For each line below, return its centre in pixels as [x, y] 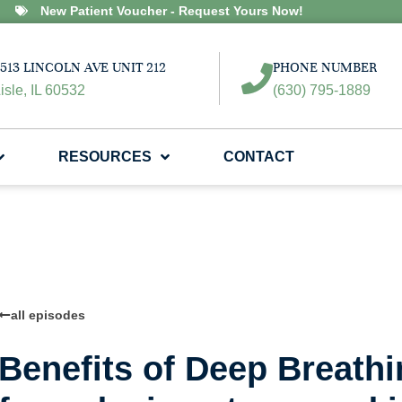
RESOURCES [105, 157]
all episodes [48, 315]
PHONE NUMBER [324, 68]
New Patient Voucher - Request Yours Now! [171, 11]
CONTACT [259, 157]
